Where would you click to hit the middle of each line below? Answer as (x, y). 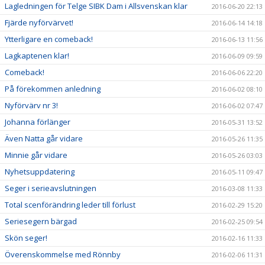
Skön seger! (26, 238)
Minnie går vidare (36, 155)
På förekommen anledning (53, 89)
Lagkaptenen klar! (37, 56)
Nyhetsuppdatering (40, 172)
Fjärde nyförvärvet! (39, 22)
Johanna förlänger (38, 122)
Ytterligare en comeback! (49, 39)
